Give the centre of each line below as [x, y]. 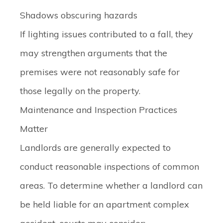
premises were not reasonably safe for [100, 72]
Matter [34, 129]
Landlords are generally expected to [95, 148]
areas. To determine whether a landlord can [111, 185]
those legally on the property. [80, 91]
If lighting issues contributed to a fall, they [107, 34]
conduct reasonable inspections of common [110, 167]
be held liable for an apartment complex [105, 204]
